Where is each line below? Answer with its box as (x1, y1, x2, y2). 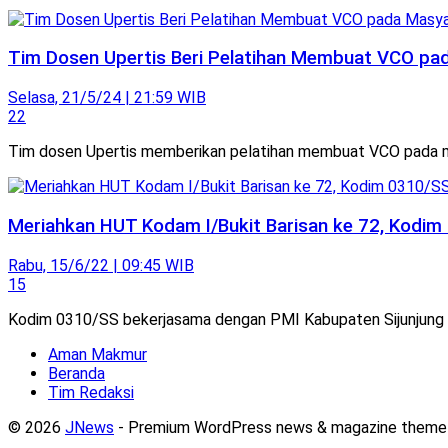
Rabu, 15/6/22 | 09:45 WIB (8, 255, 194, 275)
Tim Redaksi (48, 382, 134, 402)
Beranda (48, 363, 105, 383)
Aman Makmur (48, 344, 147, 364)
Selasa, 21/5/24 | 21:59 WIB (8, 88, 206, 108)
